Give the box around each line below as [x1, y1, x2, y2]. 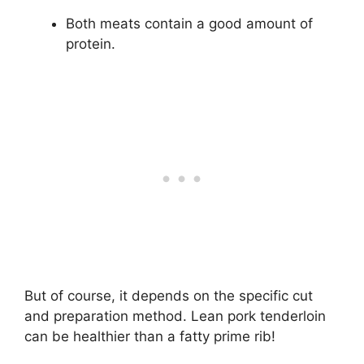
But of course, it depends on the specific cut [24, 288, 313, 305]
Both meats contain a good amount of [66, 15, 313, 32]
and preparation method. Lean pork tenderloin [24, 308, 326, 325]
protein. [66, 35, 115, 52]
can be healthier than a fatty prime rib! [24, 328, 275, 345]
